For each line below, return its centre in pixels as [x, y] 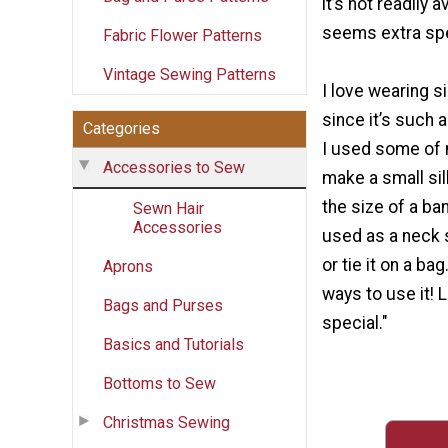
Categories [121, 128]
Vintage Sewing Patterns [189, 74]
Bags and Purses [163, 305]
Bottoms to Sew [159, 383]
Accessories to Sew [174, 167]
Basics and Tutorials [173, 344]
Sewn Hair [168, 208]
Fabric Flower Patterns [182, 35]
